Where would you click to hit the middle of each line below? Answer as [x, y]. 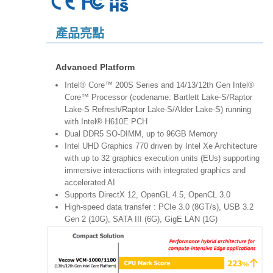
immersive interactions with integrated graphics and [155, 170]
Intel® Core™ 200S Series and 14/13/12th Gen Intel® [159, 85]
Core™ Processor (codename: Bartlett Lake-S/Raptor [158, 97]
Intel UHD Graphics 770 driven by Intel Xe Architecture [161, 146]
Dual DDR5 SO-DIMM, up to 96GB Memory [141, 133]
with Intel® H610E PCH [106, 121]
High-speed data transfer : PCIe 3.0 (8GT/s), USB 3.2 [159, 207]
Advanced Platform [96, 67]
